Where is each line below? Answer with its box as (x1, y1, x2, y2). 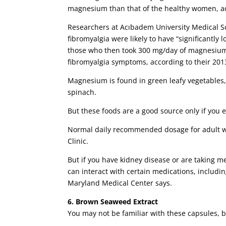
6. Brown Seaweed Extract (68, 197, 158, 207)
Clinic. (68, 136, 89, 146)
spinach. (68, 87, 97, 97)
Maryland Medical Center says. (68, 178, 173, 188)
